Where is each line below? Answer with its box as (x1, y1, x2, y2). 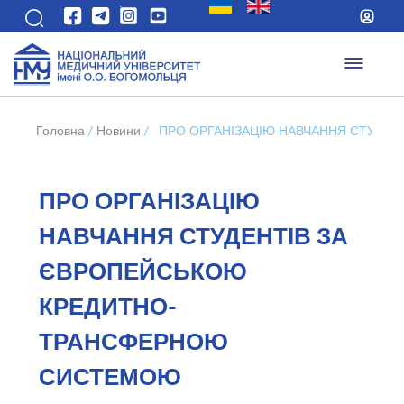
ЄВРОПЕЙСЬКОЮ (38, 260, 247, 284)
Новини (96, 122, 142, 140)
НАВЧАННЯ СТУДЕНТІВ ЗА (38, 225, 348, 249)
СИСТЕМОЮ (38, 365, 181, 390)
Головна (35, 122, 85, 140)
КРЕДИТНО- (38, 295, 177, 319)
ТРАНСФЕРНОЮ (38, 330, 228, 354)
